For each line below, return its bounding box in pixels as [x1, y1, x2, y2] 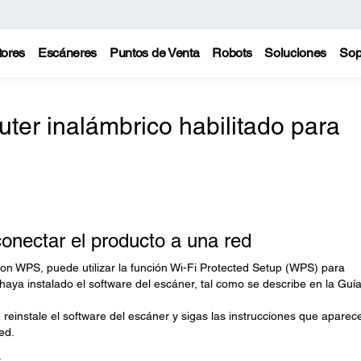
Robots [212, 45, 252, 60]
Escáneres [37, 45, 98, 60]
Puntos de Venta [110, 45, 200, 60]
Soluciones [264, 45, 327, 60]
